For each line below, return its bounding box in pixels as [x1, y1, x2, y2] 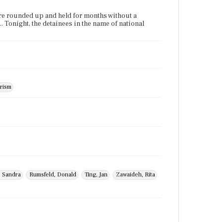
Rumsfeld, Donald [29, 171, 76, 178]
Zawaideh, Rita [116, 171, 155, 178]
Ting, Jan [85, 171, 108, 178]
